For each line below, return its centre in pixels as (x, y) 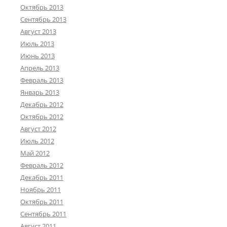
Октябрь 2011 (42, 202)
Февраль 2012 (42, 165)
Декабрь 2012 (42, 105)
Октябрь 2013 (42, 7)
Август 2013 (38, 32)
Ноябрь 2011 (41, 190)
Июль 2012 (37, 141)
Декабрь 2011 (42, 178)
